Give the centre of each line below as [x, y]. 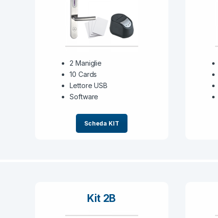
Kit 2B [102, 198]
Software [84, 96]
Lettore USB [89, 85]
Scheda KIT [101, 124]
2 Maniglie [86, 63]
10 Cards [83, 74]
